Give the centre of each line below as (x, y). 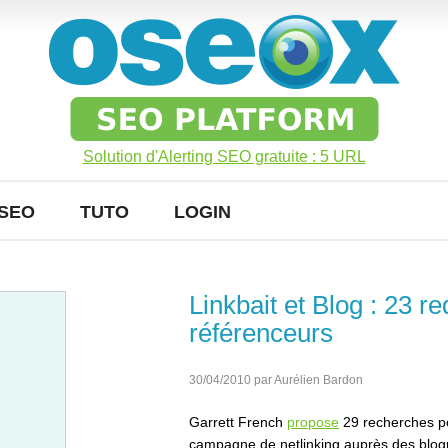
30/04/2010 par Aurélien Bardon (276, 380)
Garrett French (238, 422)
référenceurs (261, 333)
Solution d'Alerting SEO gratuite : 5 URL (224, 156)
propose (313, 422)
